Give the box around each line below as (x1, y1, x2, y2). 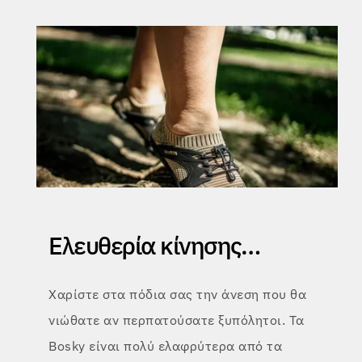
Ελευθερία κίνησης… (48, 229, 259, 262)
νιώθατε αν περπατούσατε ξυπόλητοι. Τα (48, 312, 305, 329)
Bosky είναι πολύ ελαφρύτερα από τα (48, 338, 282, 355)
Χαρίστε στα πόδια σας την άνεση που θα (48, 286, 306, 303)
